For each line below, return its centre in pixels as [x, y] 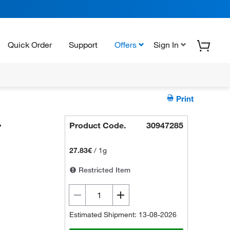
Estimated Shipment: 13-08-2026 [123, 215]
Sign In [166, 44]
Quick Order [30, 44]
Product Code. [98, 125]
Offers [126, 44]
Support [83, 44]
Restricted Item [104, 170]
